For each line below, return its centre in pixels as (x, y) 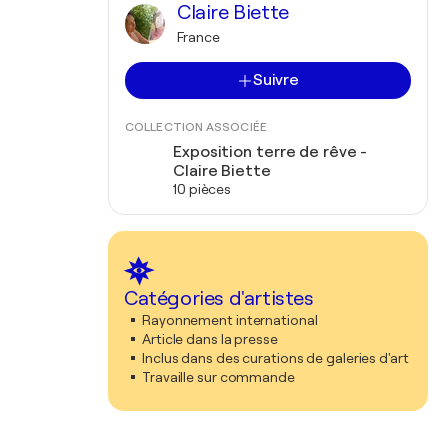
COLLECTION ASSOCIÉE (196, 127)
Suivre (276, 80)
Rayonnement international (230, 320)
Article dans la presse (210, 339)
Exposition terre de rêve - (270, 152)
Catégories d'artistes (219, 298)
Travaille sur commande (218, 377)
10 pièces (202, 189)
